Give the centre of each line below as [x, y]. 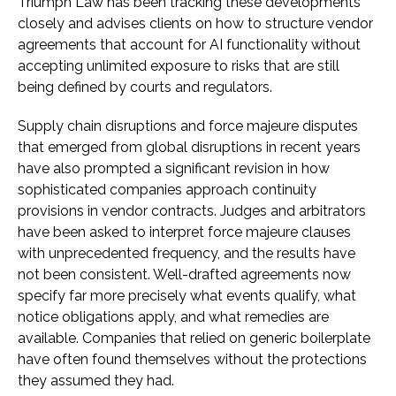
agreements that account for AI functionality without [189, 45]
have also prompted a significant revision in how [174, 169]
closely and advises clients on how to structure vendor [195, 24]
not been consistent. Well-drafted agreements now [184, 275]
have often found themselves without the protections [192, 360]
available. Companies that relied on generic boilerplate [194, 339]
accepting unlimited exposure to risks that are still [179, 66]
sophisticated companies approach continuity [167, 190]
